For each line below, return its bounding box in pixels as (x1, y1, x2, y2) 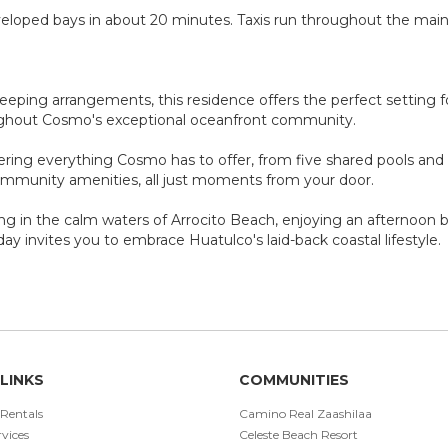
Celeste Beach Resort (239, 426, 358, 442)
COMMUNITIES (239, 370, 349, 389)
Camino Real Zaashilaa (239, 405, 372, 421)
